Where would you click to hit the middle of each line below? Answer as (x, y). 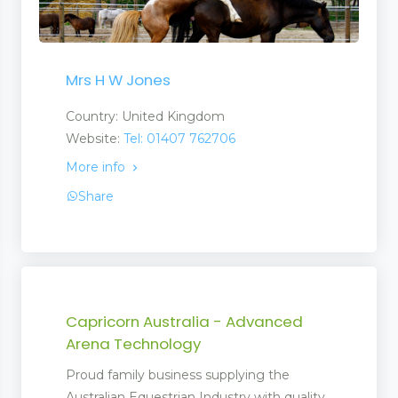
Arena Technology (133, 343)
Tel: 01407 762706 (179, 138)
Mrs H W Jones (118, 80)
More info (97, 167)
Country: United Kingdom (145, 116)
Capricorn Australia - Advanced (184, 321)
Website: (95, 138)
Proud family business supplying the (178, 374)
